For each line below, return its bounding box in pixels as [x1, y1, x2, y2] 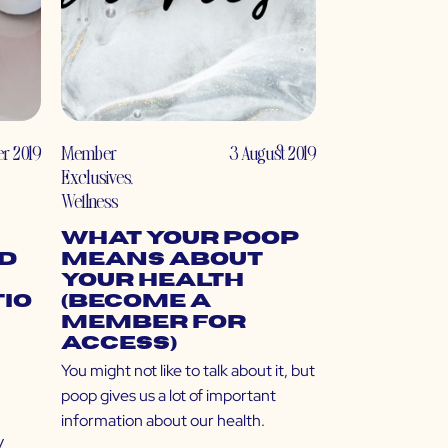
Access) [61, 334, 177, 354]
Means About [61, 250, 263, 270]
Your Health [61, 271, 244, 291]
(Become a [61, 292, 211, 312]
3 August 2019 [229, 140, 316, 166]
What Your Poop [61, 229, 299, 249]
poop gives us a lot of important [61, 385, 276, 407]
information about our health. [61, 410, 265, 432]
